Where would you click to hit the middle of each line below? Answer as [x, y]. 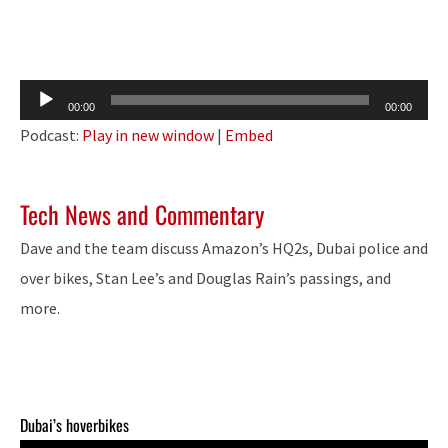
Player [41, 124]
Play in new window [148, 135]
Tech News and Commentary [142, 214]
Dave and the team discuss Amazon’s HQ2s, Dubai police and [224, 247]
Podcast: [51, 135]
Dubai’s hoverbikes [74, 424]
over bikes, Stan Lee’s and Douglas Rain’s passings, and [205, 277]
